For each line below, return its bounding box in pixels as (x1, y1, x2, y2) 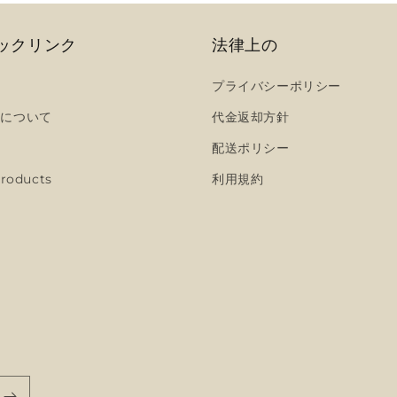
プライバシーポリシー (212, 78, 341, 94)
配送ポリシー (212, 140, 290, 156)
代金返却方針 (212, 109, 290, 125)
